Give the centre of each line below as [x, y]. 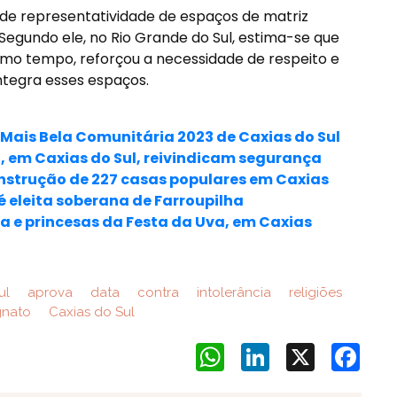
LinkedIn [295, 350]
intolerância [232, 292]
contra [156, 292]
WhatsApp [257, 350]
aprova [48, 292]
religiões [313, 292]
